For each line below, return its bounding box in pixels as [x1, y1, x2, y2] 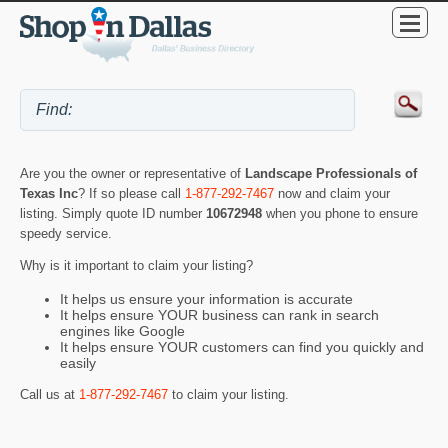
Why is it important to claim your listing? [20, 258, 253, 274]
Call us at [20, 387, 79, 403]
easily [60, 354, 96, 371]
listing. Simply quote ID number [20, 205, 206, 221]
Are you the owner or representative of [20, 165, 245, 181]
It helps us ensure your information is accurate [60, 290, 353, 307]
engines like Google [60, 322, 185, 339]
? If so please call [78, 185, 185, 201]
